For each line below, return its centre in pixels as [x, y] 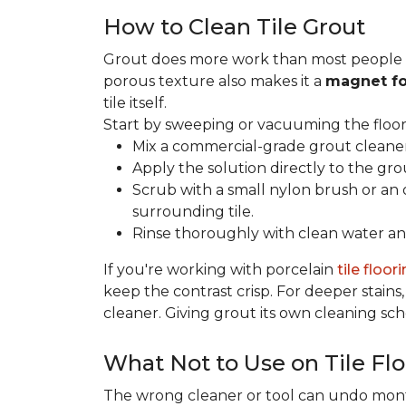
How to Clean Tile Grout [234, 27]
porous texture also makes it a [214, 81]
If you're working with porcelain [220, 270]
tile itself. [135, 103]
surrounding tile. [193, 212]
